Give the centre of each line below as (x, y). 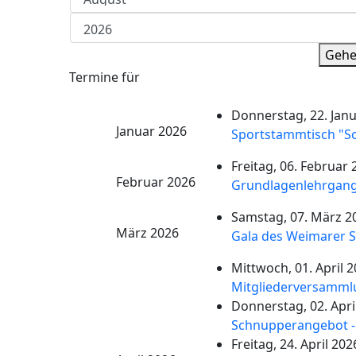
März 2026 (147, 233)
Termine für (104, 77)
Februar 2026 (155, 182)
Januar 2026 (151, 131)
